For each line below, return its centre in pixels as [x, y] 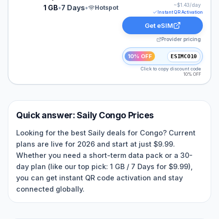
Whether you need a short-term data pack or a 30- [104, 155]
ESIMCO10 [184, 56]
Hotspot [107, 8]
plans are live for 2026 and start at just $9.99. [96, 144]
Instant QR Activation [180, 12]
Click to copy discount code [171, 69]
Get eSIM [159, 25]
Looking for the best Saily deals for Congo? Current [106, 133]
